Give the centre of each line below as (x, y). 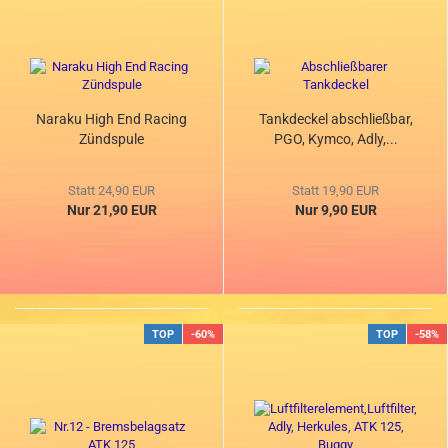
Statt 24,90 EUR (111, 191)
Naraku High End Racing (111, 119)
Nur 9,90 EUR (335, 210)
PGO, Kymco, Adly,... (335, 139)
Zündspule (111, 139)
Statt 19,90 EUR (335, 191)
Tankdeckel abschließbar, (335, 119)
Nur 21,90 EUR (111, 210)
